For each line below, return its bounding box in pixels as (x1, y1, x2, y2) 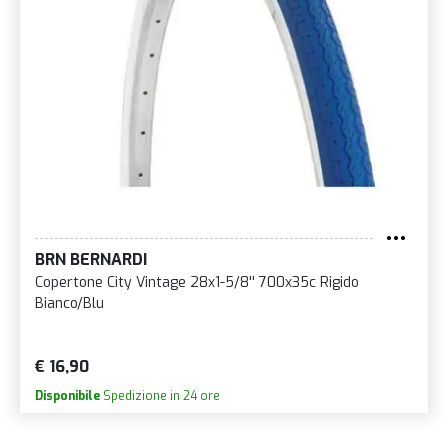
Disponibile (35, 388, 100, 405)
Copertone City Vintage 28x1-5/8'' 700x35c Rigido (35, 273, 359, 293)
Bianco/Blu (35, 294, 104, 314)
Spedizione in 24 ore (100, 388, 220, 405)
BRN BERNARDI (35, 249, 147, 271)
